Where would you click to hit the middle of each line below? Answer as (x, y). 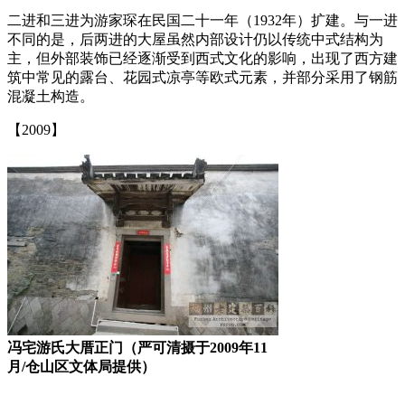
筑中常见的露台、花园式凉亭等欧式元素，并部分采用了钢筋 (202, 77)
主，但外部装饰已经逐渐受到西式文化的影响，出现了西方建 (202, 58)
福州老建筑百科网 (127, 129)
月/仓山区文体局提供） (81, 366)
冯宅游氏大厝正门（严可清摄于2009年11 (137, 347)
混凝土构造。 (52, 96)
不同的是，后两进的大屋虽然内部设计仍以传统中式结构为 (195, 39)
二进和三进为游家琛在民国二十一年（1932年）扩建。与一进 (202, 20)
